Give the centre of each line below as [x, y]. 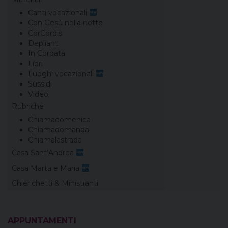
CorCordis [45, 33]
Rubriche [28, 106]
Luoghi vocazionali [62, 74]
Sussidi [40, 84]
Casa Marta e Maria [47, 168]
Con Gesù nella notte [65, 23]
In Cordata [47, 53]
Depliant [43, 43]
